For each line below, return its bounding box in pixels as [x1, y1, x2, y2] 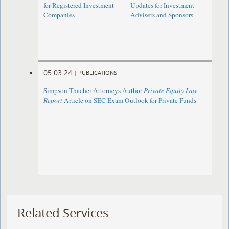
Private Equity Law [144, 86, 198, 96]
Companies [43, 10, 75, 20]
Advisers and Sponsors [130, 10, 193, 20]
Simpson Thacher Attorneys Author [43, 86, 144, 96]
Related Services [17, 204, 109, 221]
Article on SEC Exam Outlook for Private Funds [62, 96, 197, 105]
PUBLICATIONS [78, 68, 118, 76]
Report [43, 96, 63, 105]
